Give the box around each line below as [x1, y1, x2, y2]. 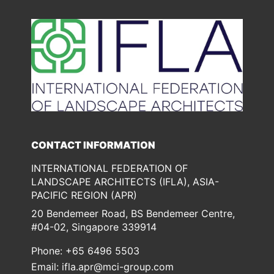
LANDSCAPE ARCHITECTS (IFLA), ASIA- [31, 176, 220, 188]
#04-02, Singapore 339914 [31, 221, 157, 234]
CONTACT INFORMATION [31, 139, 156, 152]
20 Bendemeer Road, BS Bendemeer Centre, [31, 207, 235, 220]
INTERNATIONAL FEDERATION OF [31, 162, 188, 175]
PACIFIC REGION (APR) [31, 189, 138, 202]
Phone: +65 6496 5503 [31, 245, 140, 257]
